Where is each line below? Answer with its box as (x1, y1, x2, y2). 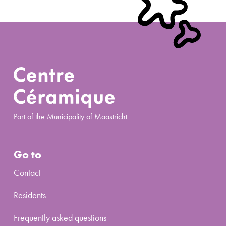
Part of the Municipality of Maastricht (14, 111, 127, 122)
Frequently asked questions (14, 211, 106, 223)
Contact (14, 166, 41, 178)
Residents (14, 189, 46, 201)
